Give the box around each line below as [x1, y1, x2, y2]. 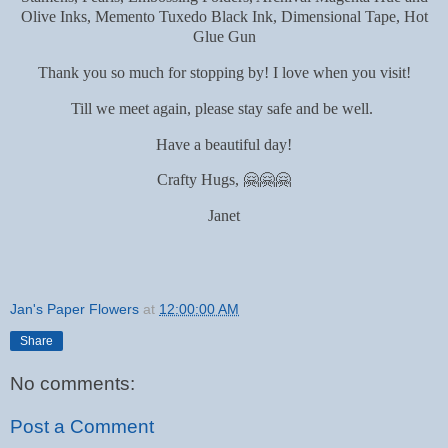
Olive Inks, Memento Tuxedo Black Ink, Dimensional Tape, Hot [20, 8, 428, 26]
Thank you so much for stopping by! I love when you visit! [37, 63, 411, 81]
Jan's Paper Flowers [10, 300, 139, 317]
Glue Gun [192, 28, 256, 46]
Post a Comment [10, 416, 154, 438]
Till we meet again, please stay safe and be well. [71, 99, 377, 117]
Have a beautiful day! [156, 135, 292, 153]
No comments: [10, 372, 135, 394]
